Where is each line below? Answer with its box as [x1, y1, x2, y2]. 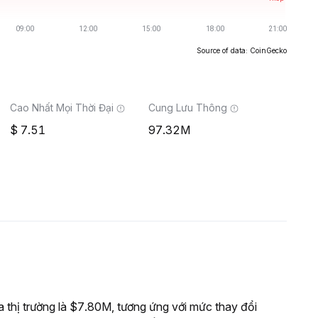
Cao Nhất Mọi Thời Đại [10, 102, 114, 114]
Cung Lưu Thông [148, 102, 227, 114]
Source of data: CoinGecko [197, 46, 287, 55]
